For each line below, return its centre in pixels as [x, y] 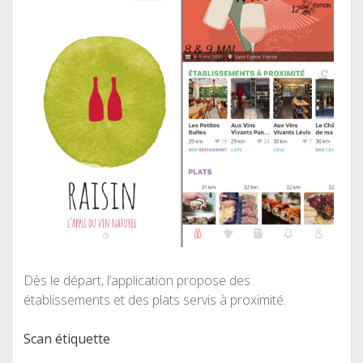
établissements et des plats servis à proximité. [154, 299]
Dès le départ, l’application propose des [137, 280]
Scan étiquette [66, 338]
